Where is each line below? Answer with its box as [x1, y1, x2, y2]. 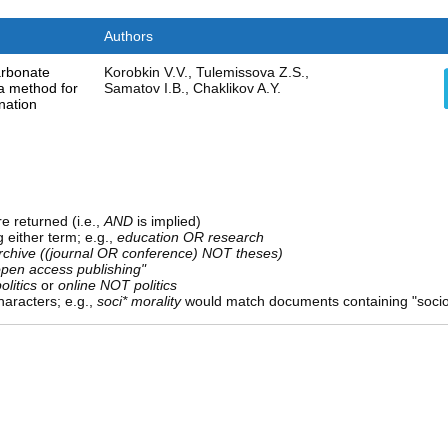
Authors [103, 28, 153, 45]
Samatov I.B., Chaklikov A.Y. [103, 80, 281, 97]
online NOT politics [57, 277, 177, 294]
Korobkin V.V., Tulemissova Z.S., [103, 64, 309, 81]
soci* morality [96, 293, 181, 310]
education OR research [116, 229, 264, 246]
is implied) [132, 213, 201, 230]
